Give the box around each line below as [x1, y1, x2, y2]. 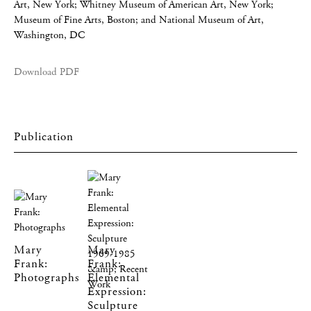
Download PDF [14, 65, 79, 79]
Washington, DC [14, 28, 85, 42]
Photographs [14, 269, 79, 286]
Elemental [87, 269, 140, 286]
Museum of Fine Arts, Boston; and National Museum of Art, [14, 12, 264, 27]
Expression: [87, 283, 147, 300]
